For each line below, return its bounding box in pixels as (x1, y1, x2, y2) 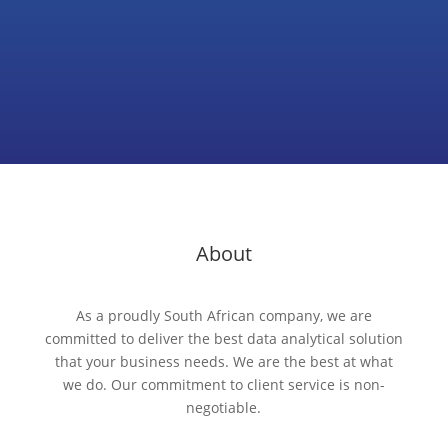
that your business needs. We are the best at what (54, 351, 393, 371)
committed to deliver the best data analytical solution (44, 328, 403, 348)
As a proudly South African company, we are (75, 305, 372, 325)
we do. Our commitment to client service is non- (62, 374, 385, 394)
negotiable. (186, 397, 262, 417)
